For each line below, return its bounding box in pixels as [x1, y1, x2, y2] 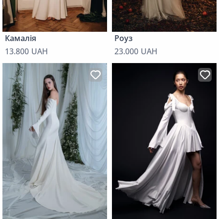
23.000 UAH [114, 46, 157, 57]
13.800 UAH [5, 46, 48, 57]
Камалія [5, 33, 36, 44]
